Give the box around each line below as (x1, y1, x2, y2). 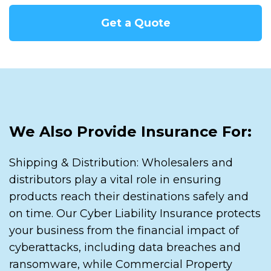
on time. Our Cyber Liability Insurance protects (9, 206, 261, 220)
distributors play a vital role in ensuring (9, 172, 221, 186)
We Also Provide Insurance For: (9, 122, 252, 140)
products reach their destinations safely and (9, 189, 249, 203)
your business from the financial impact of (9, 223, 239, 237)
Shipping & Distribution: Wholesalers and (9, 155, 233, 169)
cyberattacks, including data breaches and (9, 240, 241, 254)
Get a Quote (100, 16, 171, 30)
